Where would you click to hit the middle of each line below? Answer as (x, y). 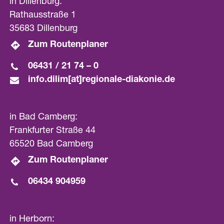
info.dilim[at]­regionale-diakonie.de (102, 80)
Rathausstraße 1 (42, 15)
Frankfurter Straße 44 (52, 131)
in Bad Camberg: (43, 118)
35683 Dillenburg (43, 29)
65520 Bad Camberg (51, 145)
